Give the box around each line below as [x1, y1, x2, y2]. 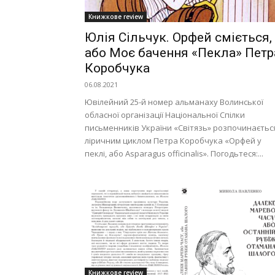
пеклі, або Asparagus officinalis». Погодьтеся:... [85, 148, 263, 159]
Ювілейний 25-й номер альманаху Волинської [85, 96, 263, 107]
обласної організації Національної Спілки [85, 109, 245, 120]
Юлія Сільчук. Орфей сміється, [85, 30, 272, 45]
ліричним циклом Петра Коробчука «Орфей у [85, 135, 261, 146]
